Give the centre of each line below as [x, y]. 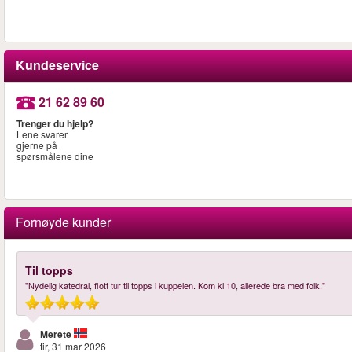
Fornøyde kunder [63, 222]
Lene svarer [42, 134]
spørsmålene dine [55, 156]
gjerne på [37, 145]
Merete [56, 334]
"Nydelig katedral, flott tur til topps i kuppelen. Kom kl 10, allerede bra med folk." [175, 285]
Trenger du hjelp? [55, 124]
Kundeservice [57, 64]
